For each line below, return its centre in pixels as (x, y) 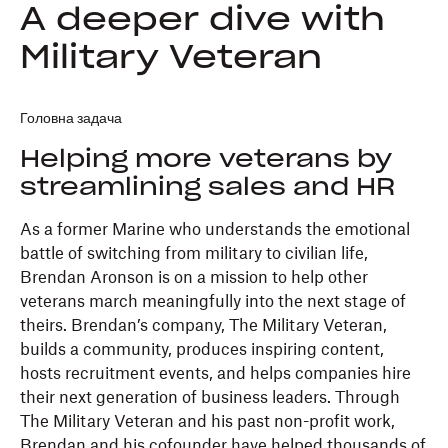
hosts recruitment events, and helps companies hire (215, 374)
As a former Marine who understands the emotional (215, 230)
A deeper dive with (202, 20)
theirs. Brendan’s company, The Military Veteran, (203, 326)
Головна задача (71, 119)
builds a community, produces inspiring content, (202, 350)
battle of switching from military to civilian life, (194, 254)
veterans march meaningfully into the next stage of (213, 302)
